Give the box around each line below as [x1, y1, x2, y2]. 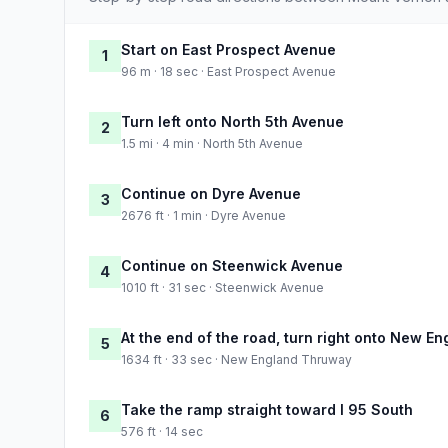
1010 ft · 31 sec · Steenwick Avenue [121, 279, 324, 295]
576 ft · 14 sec [121, 423, 203, 439]
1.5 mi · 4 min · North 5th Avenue [121, 135, 303, 151]
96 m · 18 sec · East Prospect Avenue [121, 63, 336, 79]
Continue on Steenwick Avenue [121, 256, 343, 274]
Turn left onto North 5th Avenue [121, 112, 344, 130]
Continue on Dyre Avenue [121, 184, 301, 202]
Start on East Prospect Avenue [121, 40, 336, 58]
